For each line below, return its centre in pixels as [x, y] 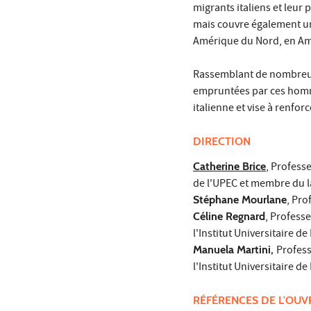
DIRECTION [222, 142]
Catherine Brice [229, 167]
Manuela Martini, [235, 250]
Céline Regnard [229, 217]
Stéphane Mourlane [240, 200]
